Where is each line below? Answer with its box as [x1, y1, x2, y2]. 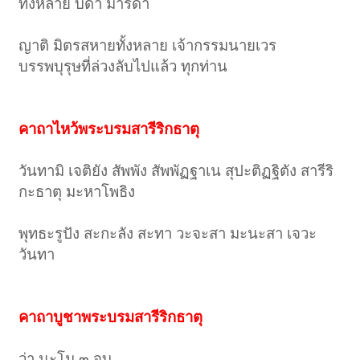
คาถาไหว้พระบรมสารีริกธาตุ [18, 121, 200, 138]
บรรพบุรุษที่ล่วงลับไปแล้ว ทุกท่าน [18, 58, 228, 76]
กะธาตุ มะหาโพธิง [18, 183, 136, 201]
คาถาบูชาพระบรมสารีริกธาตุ [18, 309, 203, 326]
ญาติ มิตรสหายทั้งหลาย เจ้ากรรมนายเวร [18, 37, 277, 55]
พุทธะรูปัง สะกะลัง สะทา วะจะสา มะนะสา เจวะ [18, 225, 317, 243]
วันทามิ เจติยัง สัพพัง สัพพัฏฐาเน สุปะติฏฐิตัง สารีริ [18, 162, 334, 180]
